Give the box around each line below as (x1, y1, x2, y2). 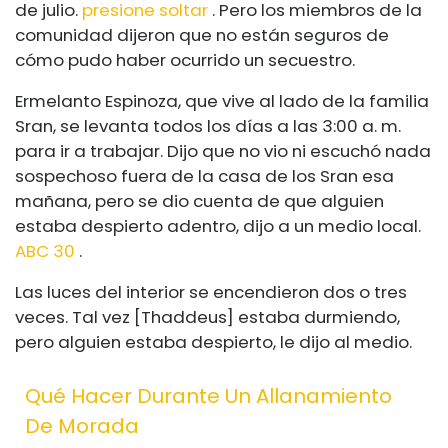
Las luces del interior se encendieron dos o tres (15, 279, 407, 304)
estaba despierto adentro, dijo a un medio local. (15, 213, 421, 238)
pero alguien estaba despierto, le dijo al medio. (15, 329, 412, 354)
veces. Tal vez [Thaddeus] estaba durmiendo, (15, 304, 400, 329)
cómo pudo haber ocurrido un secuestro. (15, 47, 355, 72)
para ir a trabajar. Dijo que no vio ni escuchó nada (15, 138, 431, 163)
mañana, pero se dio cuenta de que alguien (15, 188, 384, 213)
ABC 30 (15, 238, 75, 263)
